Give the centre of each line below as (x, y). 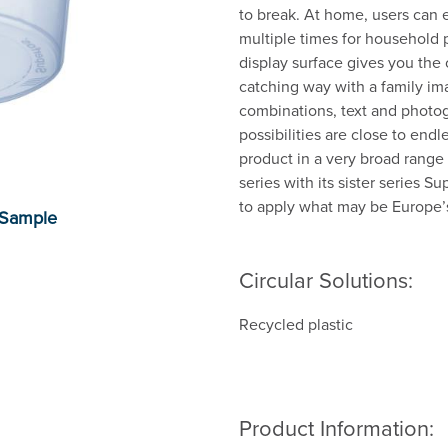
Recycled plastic (296, 324)
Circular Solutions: (326, 279)
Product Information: (336, 427)
